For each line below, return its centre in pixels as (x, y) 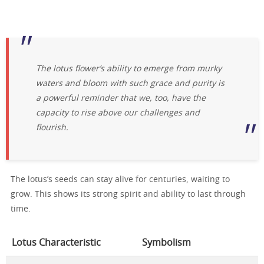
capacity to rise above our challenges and (118, 113)
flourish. (52, 128)
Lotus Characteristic (56, 243)
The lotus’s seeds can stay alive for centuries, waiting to (120, 180)
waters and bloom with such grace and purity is (131, 84)
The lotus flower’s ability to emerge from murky (129, 69)
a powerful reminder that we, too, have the (121, 99)
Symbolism (166, 243)
